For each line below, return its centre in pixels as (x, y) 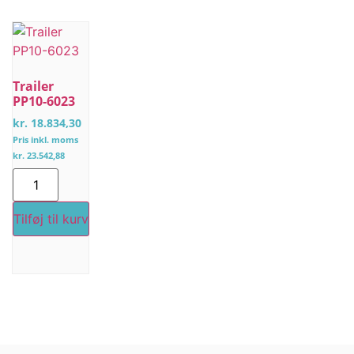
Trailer (33, 87)
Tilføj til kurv (51, 219)
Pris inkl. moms (45, 140)
